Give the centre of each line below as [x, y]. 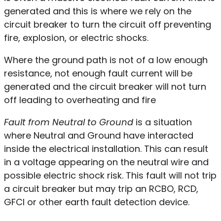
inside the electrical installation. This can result [106, 148]
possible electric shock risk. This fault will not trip [110, 175]
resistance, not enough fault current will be [98, 73]
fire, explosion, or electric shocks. [77, 37]
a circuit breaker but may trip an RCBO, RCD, [101, 188]
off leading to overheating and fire [80, 100]
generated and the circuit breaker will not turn [105, 86]
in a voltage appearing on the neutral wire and [106, 162]
